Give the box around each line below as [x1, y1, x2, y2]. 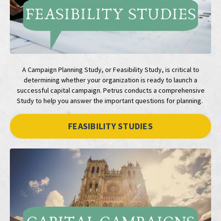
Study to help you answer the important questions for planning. [17, 96, 204, 105]
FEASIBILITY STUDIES [68, 120, 153, 132]
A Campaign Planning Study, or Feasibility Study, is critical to [22, 65, 199, 74]
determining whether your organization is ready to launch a [24, 75, 197, 84]
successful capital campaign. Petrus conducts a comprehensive [16, 85, 205, 95]
